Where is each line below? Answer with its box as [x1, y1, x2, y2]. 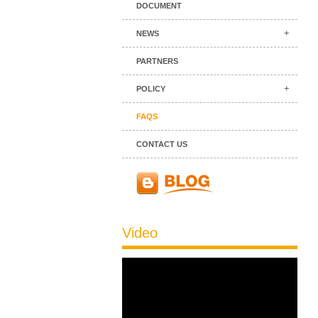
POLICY [136, 84, 165, 93]
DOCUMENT [136, 1, 182, 10]
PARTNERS [136, 57, 178, 65]
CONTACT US [136, 140, 187, 148]
